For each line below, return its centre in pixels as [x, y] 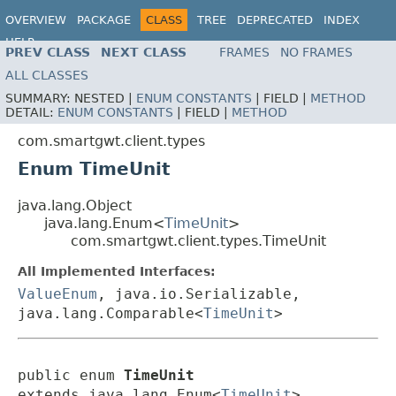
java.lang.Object [75, 206]
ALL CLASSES [47, 76]
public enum [71, 376]
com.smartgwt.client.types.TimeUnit [198, 241]
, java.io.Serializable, [199, 294]
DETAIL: [31, 113]
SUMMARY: [40, 99]
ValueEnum [57, 294]
